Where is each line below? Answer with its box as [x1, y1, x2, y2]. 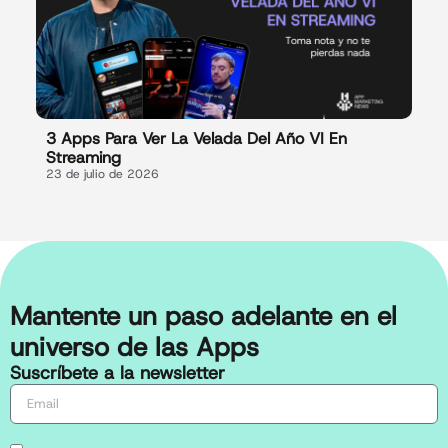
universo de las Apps [10, 330, 259, 365]
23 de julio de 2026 [45, 166, 159, 183]
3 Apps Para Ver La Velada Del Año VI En [45, 128, 347, 150]
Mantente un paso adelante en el [10, 299, 397, 334]
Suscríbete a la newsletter [10, 361, 225, 386]
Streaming [45, 147, 121, 169]
